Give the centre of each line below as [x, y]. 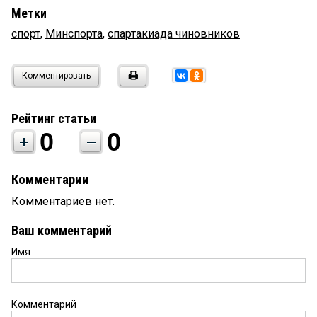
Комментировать [56, 76]
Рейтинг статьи [54, 119]
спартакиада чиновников [174, 34]
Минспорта [74, 34]
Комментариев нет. [63, 202]
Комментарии [50, 180]
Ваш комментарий [62, 231]
